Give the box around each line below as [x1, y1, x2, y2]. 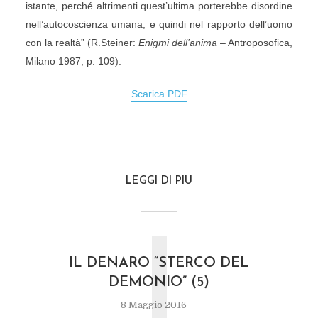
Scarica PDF [131, 88, 187, 99]
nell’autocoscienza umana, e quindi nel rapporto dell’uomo [25, 18, 293, 30]
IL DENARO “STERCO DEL [69, 256, 249, 270]
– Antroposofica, [217, 37, 293, 48]
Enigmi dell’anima [138, 37, 218, 48]
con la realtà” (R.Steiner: [25, 37, 139, 48]
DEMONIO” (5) [109, 275, 209, 290]
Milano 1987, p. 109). [25, 55, 121, 67]
